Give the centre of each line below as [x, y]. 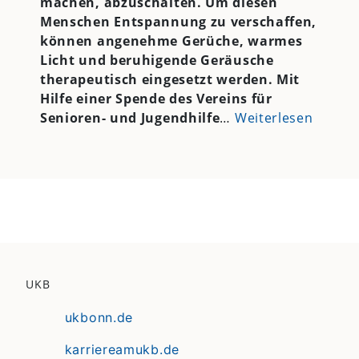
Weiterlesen [274, 117]
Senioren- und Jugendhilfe [130, 117]
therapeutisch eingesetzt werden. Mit [170, 79]
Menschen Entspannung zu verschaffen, [178, 21]
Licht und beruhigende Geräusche [157, 60]
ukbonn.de [99, 318]
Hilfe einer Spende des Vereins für [156, 98]
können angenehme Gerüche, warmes [171, 40]
